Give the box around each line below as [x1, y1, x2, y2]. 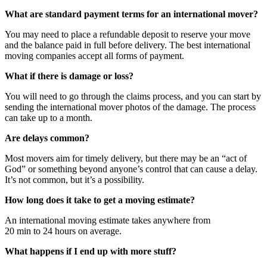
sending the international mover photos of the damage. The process [5, 101, 256, 112]
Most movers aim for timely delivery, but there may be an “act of [5, 153, 247, 163]
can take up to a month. [5, 112, 92, 123]
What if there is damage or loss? [5, 70, 133, 81]
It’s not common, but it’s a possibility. [5, 174, 144, 185]
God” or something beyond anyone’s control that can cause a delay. [5, 163, 257, 174]
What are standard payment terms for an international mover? [5, 8, 258, 19]
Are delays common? [5, 132, 89, 143]
